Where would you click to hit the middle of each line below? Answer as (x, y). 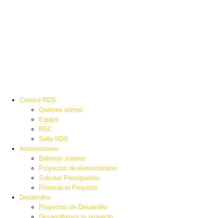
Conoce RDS (38, 100)
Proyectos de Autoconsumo (78, 168)
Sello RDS (54, 139)
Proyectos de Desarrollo (73, 207)
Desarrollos (35, 198)
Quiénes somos (61, 110)
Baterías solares (62, 159)
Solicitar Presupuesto (69, 178)
